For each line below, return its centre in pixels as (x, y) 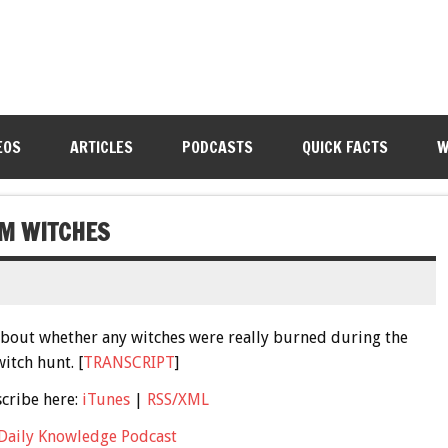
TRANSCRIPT (128, 362)
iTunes (105, 399)
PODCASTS (217, 147)
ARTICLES (101, 147)
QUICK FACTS (344, 147)
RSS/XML (177, 399)
